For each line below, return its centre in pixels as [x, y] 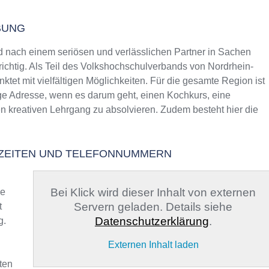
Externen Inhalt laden [153, 245]
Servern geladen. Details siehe [153, 207]
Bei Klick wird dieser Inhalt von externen [153, 192]
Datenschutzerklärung [152, 221]
